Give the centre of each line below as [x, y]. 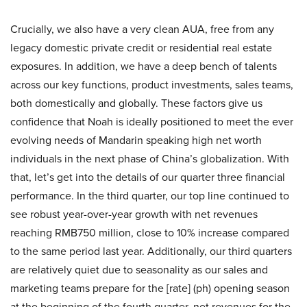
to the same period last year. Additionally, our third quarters [151, 251]
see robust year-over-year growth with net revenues [134, 214]
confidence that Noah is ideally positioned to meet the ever [152, 122]
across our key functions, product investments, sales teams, [152, 85]
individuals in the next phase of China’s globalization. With [150, 159]
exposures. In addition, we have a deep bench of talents [144, 66]
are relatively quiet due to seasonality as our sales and [139, 270]
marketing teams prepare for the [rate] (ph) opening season [150, 288]
